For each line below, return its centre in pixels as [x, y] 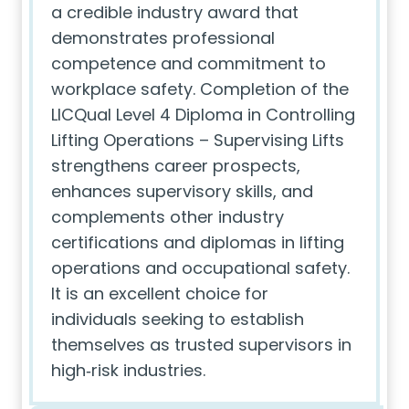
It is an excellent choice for [160, 294]
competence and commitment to [189, 63]
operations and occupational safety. [200, 268]
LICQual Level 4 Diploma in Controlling [203, 115]
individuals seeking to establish [178, 319]
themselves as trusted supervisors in [201, 345]
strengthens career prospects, [176, 166]
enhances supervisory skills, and [182, 191]
